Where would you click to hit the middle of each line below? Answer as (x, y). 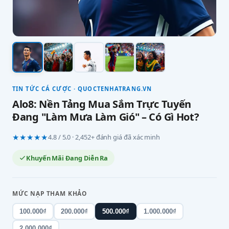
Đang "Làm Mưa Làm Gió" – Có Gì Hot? (106, 117)
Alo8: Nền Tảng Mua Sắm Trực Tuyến (102, 104)
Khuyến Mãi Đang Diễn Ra (67, 158)
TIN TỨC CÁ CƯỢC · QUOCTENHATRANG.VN (82, 89)
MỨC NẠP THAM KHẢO (50, 193)
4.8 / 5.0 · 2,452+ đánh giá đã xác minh (104, 137)
